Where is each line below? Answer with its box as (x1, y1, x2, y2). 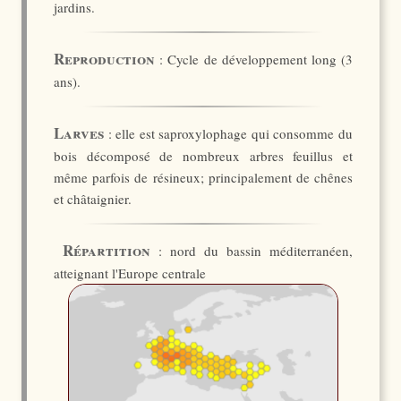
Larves (54, 122, 104, 144)
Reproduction (54, 47, 155, 70)
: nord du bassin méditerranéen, (150, 242, 353, 260)
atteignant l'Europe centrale (54, 264, 206, 282)
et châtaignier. (54, 190, 132, 208)
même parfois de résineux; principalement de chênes (54, 168, 353, 186)
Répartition (63, 239, 150, 261)
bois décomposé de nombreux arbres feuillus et (54, 147, 353, 165)
